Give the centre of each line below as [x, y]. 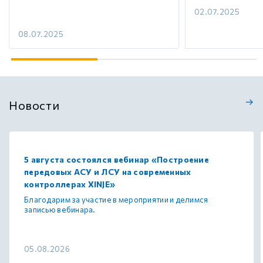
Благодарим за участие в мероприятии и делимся [116, 199]
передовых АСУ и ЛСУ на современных [108, 171]
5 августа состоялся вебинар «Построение [117, 159]
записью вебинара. [60, 209]
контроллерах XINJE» [70, 184]
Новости [34, 105]
